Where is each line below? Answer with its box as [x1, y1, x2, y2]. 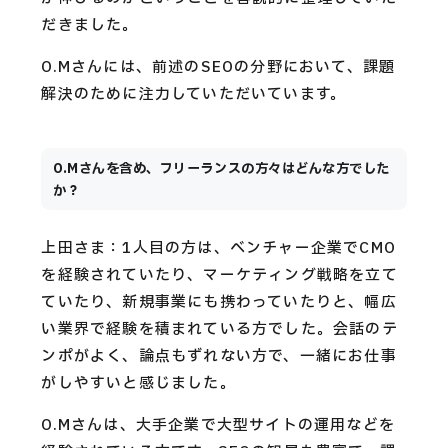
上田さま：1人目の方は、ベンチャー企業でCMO [41, 236, 396, 260]
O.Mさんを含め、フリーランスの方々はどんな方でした [53, 158, 390, 179]
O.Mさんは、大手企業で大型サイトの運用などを [41, 413, 395, 437]
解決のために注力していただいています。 [41, 82, 347, 106]
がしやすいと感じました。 [41, 371, 236, 395]
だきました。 [41, 13, 139, 37]
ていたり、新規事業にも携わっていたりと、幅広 [41, 290, 397, 314]
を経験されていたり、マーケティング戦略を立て [41, 263, 398, 287]
